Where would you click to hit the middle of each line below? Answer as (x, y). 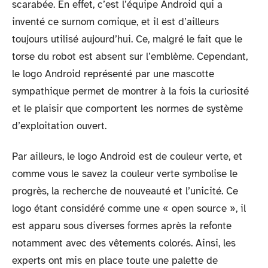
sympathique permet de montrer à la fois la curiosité (130, 91)
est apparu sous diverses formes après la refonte (122, 226)
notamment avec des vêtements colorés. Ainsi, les (124, 243)
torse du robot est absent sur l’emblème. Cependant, (130, 56)
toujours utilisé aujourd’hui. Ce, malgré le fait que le (127, 39)
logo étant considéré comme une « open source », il (129, 209)
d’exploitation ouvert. (59, 126)
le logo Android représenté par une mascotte (113, 74)
